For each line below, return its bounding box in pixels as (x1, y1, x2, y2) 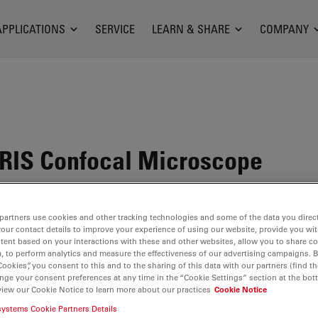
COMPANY (259, 21, 309, 36)
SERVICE (94, 21, 135, 36)
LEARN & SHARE (151, 21, 230, 36)
